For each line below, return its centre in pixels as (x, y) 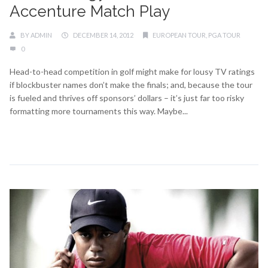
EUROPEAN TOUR (179, 35)
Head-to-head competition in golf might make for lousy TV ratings (132, 71)
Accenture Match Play (90, 11)
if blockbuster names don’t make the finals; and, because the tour (131, 84)
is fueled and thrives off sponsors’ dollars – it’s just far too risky (127, 98)
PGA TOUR (224, 35)
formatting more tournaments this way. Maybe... (99, 111)
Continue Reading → (48, 133)
